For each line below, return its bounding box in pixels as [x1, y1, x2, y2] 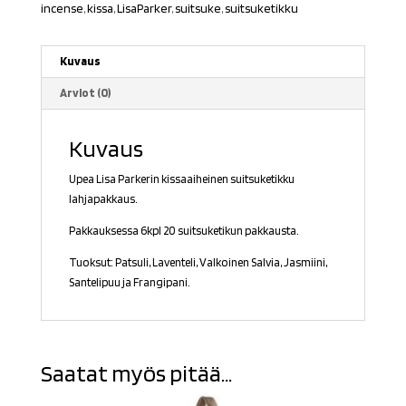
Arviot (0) [59, 85, 111, 100]
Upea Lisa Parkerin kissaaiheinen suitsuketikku [68, 171, 295, 186]
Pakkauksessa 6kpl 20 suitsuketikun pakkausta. [68, 223, 299, 237]
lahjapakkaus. [68, 191, 138, 206]
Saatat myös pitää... [40, 358, 232, 387]
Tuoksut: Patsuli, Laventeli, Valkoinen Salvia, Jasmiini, [68, 255, 327, 269]
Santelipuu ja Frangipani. [68, 275, 190, 289]
